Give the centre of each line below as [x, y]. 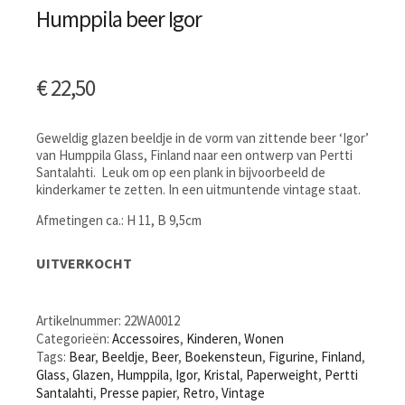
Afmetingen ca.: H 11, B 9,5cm [119, 220]
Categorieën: [74, 338]
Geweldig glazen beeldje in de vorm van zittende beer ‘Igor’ [202, 137]
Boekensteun [223, 356]
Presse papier [138, 392]
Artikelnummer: [80, 320]
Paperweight [282, 374]
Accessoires [146, 338]
